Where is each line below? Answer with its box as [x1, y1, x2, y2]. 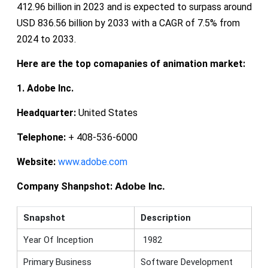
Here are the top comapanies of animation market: [16, 57, 245, 69]
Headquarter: [16, 106, 76, 118]
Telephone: [16, 131, 66, 143]
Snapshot [23, 212, 65, 223]
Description [140, 212, 191, 223]
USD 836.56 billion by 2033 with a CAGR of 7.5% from [16, 17, 240, 29]
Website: [16, 156, 56, 167]
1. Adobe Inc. [16, 82, 74, 94]
